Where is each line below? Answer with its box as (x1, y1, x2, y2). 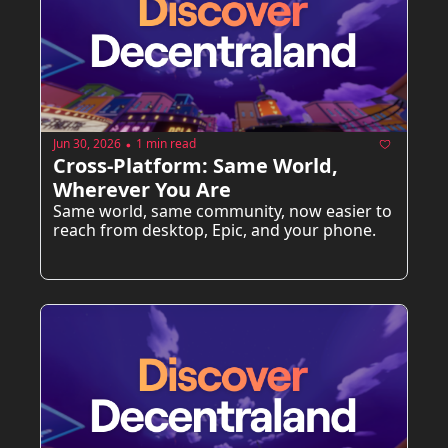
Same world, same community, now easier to (53, 199, 392, 222)
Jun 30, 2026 (53, 135, 121, 153)
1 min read (136, 135, 196, 153)
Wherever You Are (53, 175, 231, 203)
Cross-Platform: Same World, (53, 151, 338, 179)
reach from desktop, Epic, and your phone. (53, 218, 376, 241)
